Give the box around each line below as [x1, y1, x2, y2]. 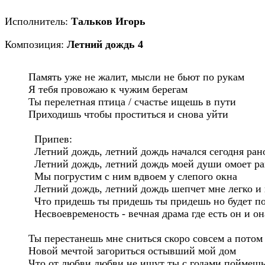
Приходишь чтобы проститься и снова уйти [28, 108, 228, 120]
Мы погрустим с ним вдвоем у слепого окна [28, 170, 237, 182]
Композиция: [5, 38, 67, 50]
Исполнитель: [5, 15, 71, 27]
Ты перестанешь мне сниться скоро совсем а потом [28, 232, 263, 244]
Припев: [28, 133, 72, 145]
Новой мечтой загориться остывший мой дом [28, 245, 236, 257]
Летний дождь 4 [67, 38, 143, 50]
